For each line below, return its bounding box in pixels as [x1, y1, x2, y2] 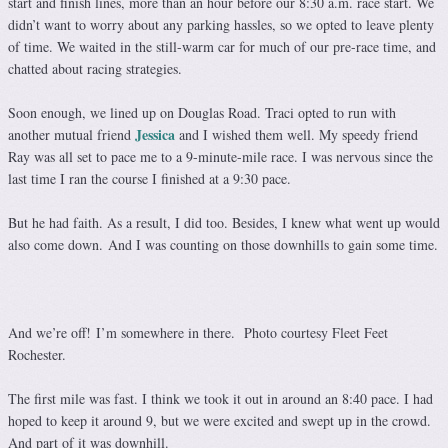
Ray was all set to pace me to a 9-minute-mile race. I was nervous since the [8, 147, 433, 167]
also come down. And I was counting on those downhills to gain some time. [8, 235, 438, 255]
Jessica [135, 124, 175, 146]
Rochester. [8, 345, 66, 365]
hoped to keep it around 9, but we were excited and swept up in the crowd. [8, 411, 431, 431]
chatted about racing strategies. [8, 59, 182, 79]
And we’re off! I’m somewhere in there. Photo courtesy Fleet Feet [8, 323, 388, 343]
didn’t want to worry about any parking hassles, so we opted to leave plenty [8, 15, 434, 35]
